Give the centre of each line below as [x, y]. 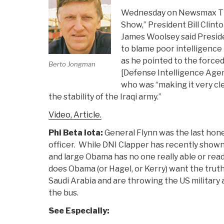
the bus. [63, 193]
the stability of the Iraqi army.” [105, 97]
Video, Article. [75, 115]
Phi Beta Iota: [76, 133]
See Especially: [79, 211]
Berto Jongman [72, 64]
